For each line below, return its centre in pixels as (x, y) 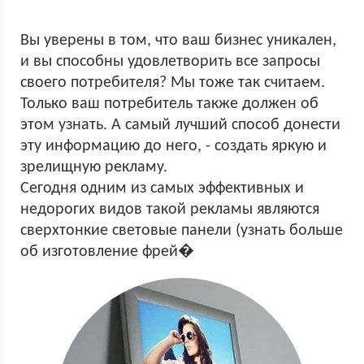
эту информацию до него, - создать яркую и (173, 146)
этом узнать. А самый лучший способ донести (180, 125)
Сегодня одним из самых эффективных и (162, 188)
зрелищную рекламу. (94, 167)
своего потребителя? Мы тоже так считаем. (173, 83)
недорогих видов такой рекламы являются (170, 210)
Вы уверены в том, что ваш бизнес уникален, (178, 41)
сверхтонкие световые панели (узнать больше (182, 231)
